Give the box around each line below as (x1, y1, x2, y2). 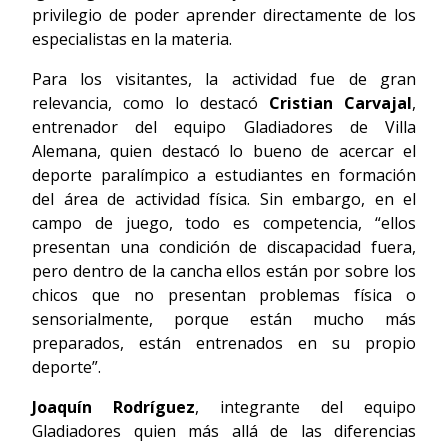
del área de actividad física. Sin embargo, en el (32, 188, 416, 211)
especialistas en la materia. (32, 28, 232, 51)
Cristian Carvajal (269, 92, 412, 115)
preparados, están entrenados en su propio (32, 332, 416, 355)
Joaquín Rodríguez (32, 396, 195, 419)
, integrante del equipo (195, 396, 416, 419)
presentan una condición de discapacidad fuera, (32, 236, 416, 259)
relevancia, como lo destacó (32, 92, 269, 115)
